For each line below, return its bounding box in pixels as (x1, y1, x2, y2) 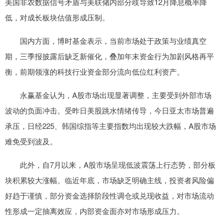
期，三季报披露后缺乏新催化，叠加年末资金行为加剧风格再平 (5, 50, 214, 61)
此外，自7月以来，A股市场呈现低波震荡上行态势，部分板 (5, 159, 216, 170)
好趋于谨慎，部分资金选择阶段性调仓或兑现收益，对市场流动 (5, 190, 214, 201)
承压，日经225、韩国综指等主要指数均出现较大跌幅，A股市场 (5, 120, 216, 131)
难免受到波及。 (5, 135, 57, 146)
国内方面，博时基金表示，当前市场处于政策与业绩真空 (5, 35, 207, 46)
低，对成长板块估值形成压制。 (5, 11, 110, 22)
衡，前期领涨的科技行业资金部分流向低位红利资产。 (5, 66, 184, 77)
